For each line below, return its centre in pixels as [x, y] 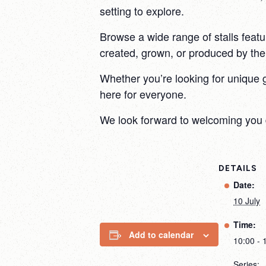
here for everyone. [143, 94]
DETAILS [238, 168]
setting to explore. [142, 11]
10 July [247, 201]
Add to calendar [161, 235]
